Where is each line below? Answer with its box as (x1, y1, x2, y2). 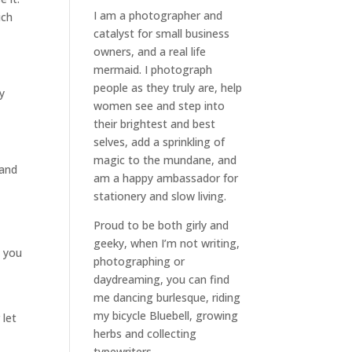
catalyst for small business (93, 26, 230, 41)
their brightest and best (93, 116, 216, 131)
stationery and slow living (93, 189, 225, 203)
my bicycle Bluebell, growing (93, 308, 239, 323)
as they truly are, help (128, 80, 243, 95)
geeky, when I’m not (93, 236, 202, 251)
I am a (93, 8, 130, 23)
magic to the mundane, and (93, 152, 237, 167)
